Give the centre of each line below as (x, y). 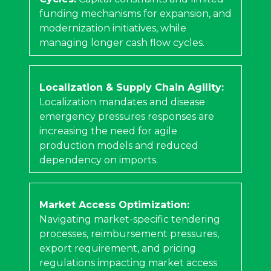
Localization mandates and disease (122, 102)
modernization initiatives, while (113, 28)
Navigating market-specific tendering (130, 219)
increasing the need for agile (108, 131)
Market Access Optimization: (114, 204)
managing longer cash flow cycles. (122, 42)
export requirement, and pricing (118, 248)
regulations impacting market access (128, 263)
